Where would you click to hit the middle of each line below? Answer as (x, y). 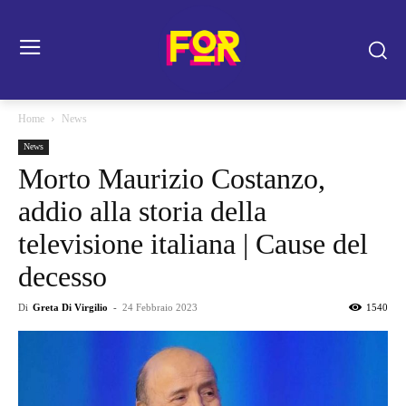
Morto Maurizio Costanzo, (172, 179)
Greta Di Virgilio (70, 307)
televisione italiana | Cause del (193, 244)
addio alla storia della (142, 211)
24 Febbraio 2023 (160, 307)
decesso (63, 276)
